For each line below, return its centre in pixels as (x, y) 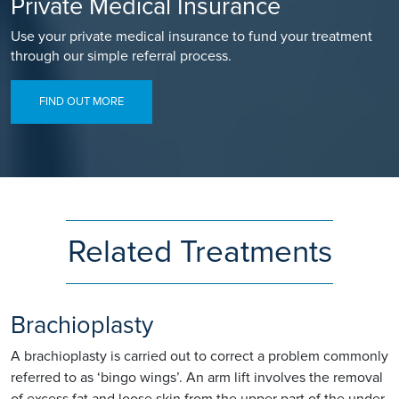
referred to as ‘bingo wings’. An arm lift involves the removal (197, 378)
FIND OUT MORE (81, 102)
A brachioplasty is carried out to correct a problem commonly (199, 357)
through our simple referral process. (121, 57)
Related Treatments (199, 252)
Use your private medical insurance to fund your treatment (191, 37)
